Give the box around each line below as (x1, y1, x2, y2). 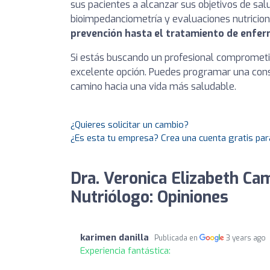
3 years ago (226, 233, 266, 243)
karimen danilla (80, 231, 149, 243)
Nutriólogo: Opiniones (71, 186, 228, 208)
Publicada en (154, 233, 199, 243)
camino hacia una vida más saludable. (71, 80, 236, 93)
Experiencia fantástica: (80, 244, 171, 257)
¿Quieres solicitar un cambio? (71, 118, 189, 131)
